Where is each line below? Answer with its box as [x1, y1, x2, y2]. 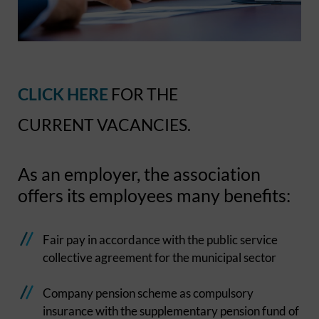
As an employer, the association [18, 162, 261, 184]
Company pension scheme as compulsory [43, 285, 253, 300]
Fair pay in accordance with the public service [43, 231, 278, 247]
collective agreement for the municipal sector [43, 249, 276, 265]
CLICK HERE [18, 83, 111, 104]
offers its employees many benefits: [18, 184, 291, 206]
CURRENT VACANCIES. [18, 114, 191, 135]
